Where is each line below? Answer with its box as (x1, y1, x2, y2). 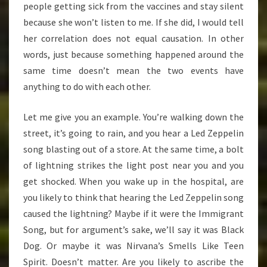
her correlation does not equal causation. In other (23, 32, 244, 45)
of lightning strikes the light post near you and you (23, 159, 244, 172)
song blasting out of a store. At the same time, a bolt (23, 143, 244, 156)
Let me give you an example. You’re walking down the (23, 111, 244, 123)
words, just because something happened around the (23, 48, 244, 61)
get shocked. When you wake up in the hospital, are (23, 175, 244, 188)
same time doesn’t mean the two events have (23, 64, 244, 77)
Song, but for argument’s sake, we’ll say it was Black (23, 223, 244, 236)
